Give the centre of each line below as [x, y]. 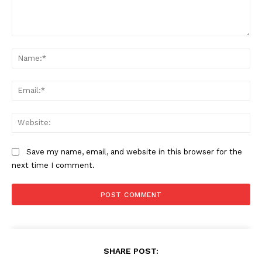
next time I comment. [53, 166]
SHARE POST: [131, 251]
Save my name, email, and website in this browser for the [134, 152]
